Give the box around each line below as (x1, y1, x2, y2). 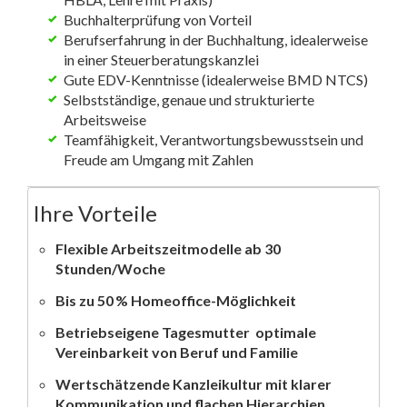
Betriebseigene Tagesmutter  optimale (55, 323, 316, 341)
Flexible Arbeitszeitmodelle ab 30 (55, 239, 281, 257)
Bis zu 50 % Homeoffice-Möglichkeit (55, 291, 296, 309)
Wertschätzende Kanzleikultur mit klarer (55, 374, 332, 392)
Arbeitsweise (64, 110, 146, 128)
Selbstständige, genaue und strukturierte (64, 90, 314, 108)
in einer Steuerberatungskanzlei (64, 50, 259, 68)
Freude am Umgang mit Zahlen (64, 150, 253, 168)
